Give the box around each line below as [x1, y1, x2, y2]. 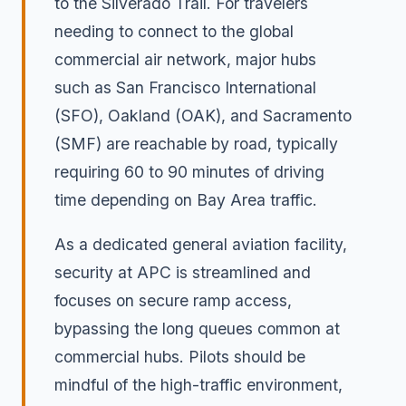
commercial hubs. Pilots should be [54, 346, 305, 366]
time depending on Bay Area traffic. [54, 190, 317, 210]
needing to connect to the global [54, 22, 294, 42]
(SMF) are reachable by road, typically [54, 134, 338, 154]
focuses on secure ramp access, [54, 290, 292, 310]
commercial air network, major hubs [54, 50, 316, 70]
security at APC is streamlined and [54, 262, 311, 282]
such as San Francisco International [54, 78, 316, 98]
